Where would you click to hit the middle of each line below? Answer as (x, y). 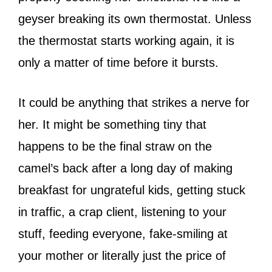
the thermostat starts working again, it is (126, 40)
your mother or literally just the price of (122, 255)
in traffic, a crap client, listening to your (122, 212)
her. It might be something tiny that (112, 124)
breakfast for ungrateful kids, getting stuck (132, 190)
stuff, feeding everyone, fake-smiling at (123, 233)
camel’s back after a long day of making (125, 168)
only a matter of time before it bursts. (120, 62)
